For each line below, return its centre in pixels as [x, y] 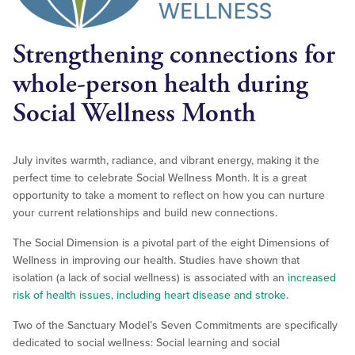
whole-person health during [160, 85]
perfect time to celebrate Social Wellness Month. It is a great [160, 178]
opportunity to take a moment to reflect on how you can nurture [169, 196]
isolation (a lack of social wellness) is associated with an [150, 278]
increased [312, 278]
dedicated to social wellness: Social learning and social [146, 343]
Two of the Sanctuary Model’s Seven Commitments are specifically [175, 326]
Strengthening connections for [174, 55]
